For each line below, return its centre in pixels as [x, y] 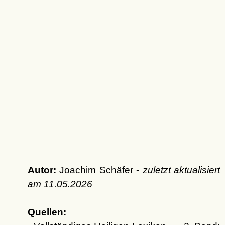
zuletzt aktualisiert [181, 170]
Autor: [42, 170]
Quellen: [47, 212]
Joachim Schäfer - [99, 170]
